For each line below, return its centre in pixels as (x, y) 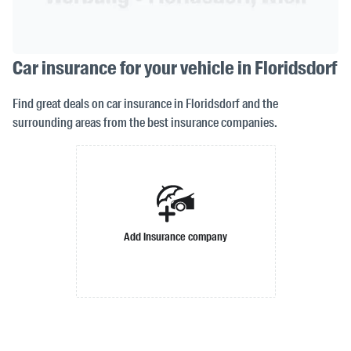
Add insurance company (175, 236)
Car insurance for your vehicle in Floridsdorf (175, 68)
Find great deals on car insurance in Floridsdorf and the (145, 104)
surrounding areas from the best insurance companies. (145, 123)
